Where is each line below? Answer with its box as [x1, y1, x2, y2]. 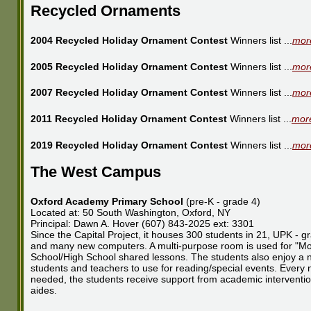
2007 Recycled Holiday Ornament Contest [31, 87, 228, 99]
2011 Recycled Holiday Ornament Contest [31, 113, 227, 125]
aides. [31, 285, 57, 296]
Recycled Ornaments [31, 1, 180, 19]
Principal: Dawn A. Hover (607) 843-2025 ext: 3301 [31, 218, 254, 230]
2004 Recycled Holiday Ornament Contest [31, 35, 228, 47]
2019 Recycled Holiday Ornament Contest [31, 139, 228, 151]
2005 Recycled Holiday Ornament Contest [31, 60, 228, 72]
